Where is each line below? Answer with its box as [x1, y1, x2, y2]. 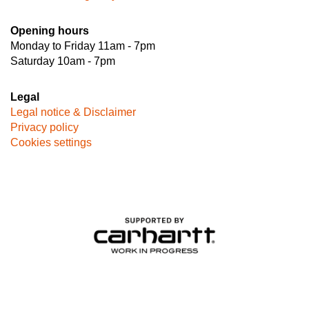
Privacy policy [10, 121, 79, 133]
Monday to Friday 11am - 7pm [10, 39, 155, 52]
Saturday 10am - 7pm [10, 54, 115, 67]
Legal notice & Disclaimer [10, 106, 136, 118]
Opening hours [10, 24, 89, 37]
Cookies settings [10, 136, 92, 148]
